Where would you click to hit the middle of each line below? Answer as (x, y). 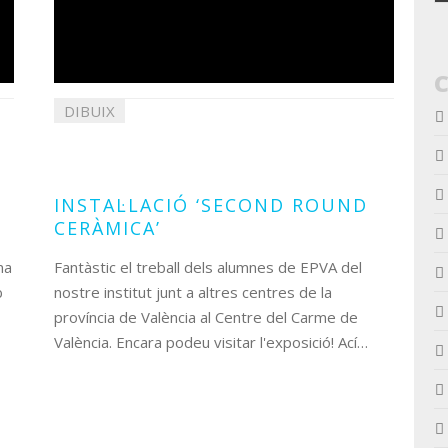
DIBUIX (89, 111)
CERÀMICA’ (107, 228)
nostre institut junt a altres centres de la (193, 292)
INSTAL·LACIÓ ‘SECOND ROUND (211, 205)
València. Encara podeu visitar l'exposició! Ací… (211, 342)
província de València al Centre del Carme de (206, 317)
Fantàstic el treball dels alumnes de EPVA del (208, 267)
